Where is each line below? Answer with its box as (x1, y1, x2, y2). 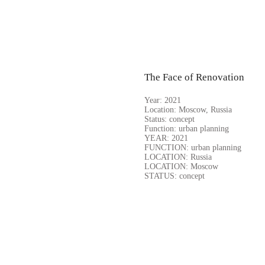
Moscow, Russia (176, 105, 232, 114)
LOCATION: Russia (144, 153, 212, 161)
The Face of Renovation (144, 72, 244, 83)
